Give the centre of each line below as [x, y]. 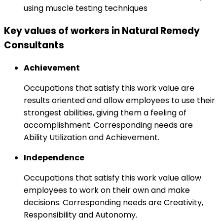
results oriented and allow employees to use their [119, 100]
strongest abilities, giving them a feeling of [105, 112]
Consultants [34, 45]
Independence [54, 157]
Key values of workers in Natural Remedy [102, 31]
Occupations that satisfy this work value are [109, 88]
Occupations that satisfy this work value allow [112, 178]
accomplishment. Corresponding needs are [108, 125]
